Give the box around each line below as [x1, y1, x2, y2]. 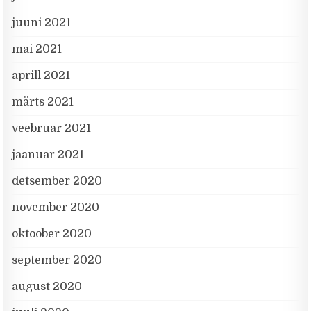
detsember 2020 [12, 174, 103, 187]
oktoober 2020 [12, 227, 92, 240]
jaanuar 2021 [12, 148, 85, 161]
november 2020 [12, 201, 100, 214]
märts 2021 [12, 95, 74, 108]
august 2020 [12, 280, 83, 293]
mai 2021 [12, 42, 62, 56]
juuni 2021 [12, 16, 72, 29]
